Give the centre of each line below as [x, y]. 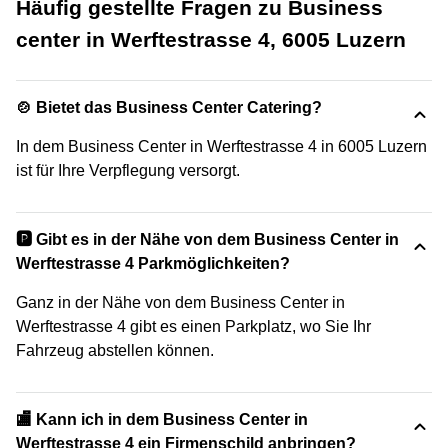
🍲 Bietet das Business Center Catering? [169, 107]
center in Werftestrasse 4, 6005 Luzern [211, 39]
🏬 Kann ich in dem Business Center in [162, 419]
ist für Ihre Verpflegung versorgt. [128, 170]
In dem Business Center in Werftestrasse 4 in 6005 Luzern [221, 146]
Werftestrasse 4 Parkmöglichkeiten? [153, 263]
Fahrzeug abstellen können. [115, 350]
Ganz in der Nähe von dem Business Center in [180, 302]
